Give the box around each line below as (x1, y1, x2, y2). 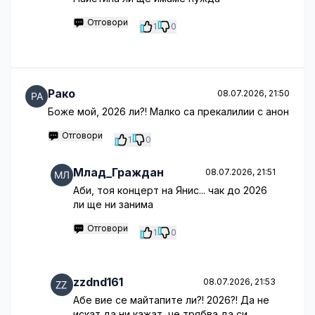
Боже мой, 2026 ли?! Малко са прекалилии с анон (48, 105, 289, 117)
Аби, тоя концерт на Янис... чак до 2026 (73, 184, 267, 196)
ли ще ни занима (73, 198, 153, 210)
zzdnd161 (73, 275, 123, 289)
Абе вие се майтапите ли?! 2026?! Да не (73, 294, 269, 306)
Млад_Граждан (73, 165, 164, 179)
